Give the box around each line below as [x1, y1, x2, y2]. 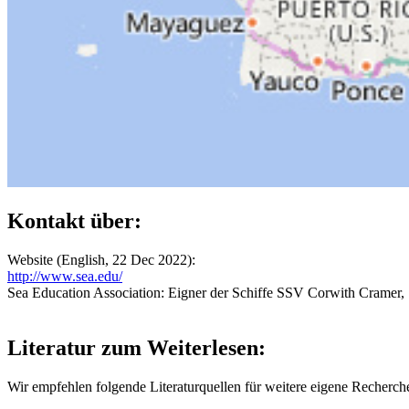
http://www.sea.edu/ [7, 267, 122, 284]
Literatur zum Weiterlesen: [7, 335, 266, 360]
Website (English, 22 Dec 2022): [7, 251, 195, 267]
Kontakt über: [7, 208, 142, 233]
